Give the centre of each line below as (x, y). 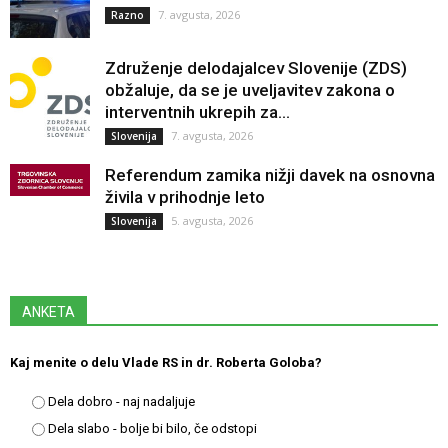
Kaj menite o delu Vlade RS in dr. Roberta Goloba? (166, 362)
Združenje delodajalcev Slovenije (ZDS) (256, 67)
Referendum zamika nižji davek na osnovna (270, 174)
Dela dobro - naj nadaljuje (121, 401)
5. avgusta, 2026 (212, 220)
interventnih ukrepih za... (197, 111)
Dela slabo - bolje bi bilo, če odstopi (152, 428)
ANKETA (48, 311)
